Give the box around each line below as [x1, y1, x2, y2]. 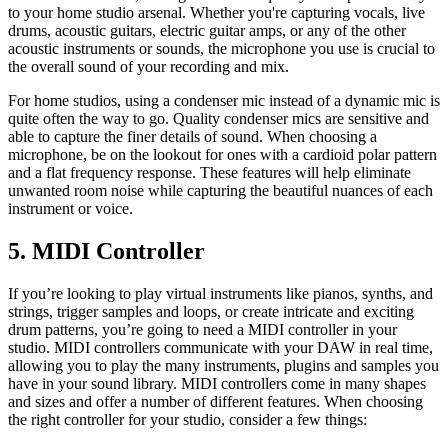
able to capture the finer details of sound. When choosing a [8, 128, 377, 146]
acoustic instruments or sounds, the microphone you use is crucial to [8, 40, 435, 58]
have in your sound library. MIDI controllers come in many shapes [8, 375, 426, 393]
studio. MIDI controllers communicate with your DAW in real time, [8, 339, 433, 357]
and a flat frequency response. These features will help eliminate [8, 164, 411, 182]
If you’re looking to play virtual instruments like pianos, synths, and [8, 285, 433, 303]
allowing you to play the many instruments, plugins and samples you [8, 357, 439, 375]
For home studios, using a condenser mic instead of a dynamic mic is [8, 92, 440, 110]
